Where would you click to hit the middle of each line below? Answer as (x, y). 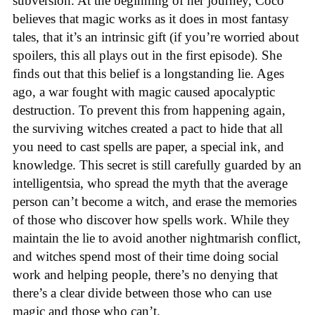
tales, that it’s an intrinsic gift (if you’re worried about (156, 37)
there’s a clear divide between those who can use (142, 293)
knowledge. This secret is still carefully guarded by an (157, 165)
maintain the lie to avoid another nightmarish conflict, (157, 238)
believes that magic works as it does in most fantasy (151, 19)
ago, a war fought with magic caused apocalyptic (144, 92)
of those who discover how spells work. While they (151, 220)
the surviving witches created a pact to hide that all (148, 129)
